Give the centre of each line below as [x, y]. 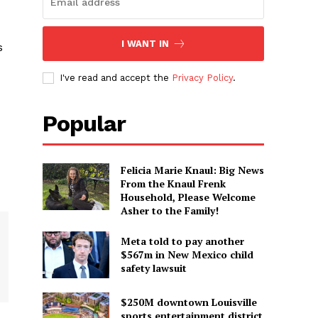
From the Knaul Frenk [173, 184]
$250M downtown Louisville [188, 302]
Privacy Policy [203, 78]
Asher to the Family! [169, 211]
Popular [84, 124]
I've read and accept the [116, 78]
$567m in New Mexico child [187, 255]
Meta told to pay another [182, 241]
